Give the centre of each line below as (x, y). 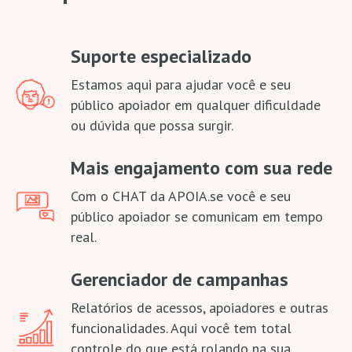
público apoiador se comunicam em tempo (197, 216)
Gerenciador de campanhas (180, 279)
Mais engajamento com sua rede (202, 168)
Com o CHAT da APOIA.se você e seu (181, 196)
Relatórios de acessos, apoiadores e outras (200, 308)
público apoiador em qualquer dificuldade (196, 105)
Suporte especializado (161, 56)
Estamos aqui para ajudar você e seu (181, 84)
